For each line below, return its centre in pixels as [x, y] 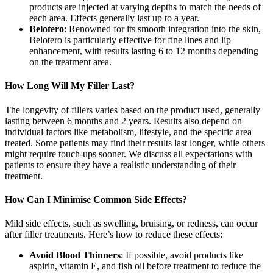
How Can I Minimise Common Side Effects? [96, 199]
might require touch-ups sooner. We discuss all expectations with [129, 154]
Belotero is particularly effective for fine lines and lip [130, 40]
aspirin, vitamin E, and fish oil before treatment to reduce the [145, 266]
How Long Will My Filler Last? [70, 86]
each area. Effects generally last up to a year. [114, 18]
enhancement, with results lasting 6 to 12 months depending [144, 51]
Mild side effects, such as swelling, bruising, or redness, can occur [131, 224]
